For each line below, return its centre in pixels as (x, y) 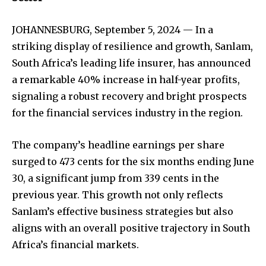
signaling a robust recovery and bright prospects (129, 96)
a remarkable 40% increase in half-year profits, (126, 80)
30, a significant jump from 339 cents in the (115, 178)
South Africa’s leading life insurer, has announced (131, 63)
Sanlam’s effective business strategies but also (123, 212)
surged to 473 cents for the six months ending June (133, 162)
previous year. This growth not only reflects (118, 195)
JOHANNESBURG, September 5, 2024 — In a (113, 30)
